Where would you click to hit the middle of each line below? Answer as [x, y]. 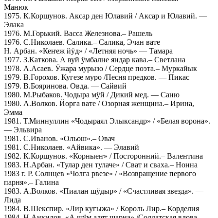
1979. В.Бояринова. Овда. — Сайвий [65, 86]
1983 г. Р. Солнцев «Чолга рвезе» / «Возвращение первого [100, 173]
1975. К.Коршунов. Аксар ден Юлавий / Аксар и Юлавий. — [105, 16]
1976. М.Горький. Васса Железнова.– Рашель [78, 33]
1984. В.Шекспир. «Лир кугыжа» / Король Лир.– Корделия [101, 208]
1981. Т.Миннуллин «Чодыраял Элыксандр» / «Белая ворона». [107, 121]
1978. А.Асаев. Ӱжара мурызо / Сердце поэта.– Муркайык [100, 68]
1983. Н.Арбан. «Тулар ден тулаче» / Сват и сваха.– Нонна [101, 164]
